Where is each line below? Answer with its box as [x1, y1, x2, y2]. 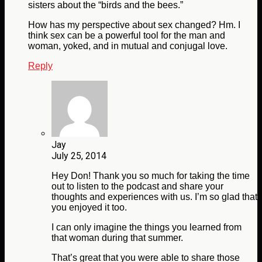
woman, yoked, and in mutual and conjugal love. [28, 41, 227, 51]
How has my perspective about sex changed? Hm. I [28, 20, 240, 30]
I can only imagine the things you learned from [51, 222, 242, 233]
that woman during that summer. [51, 233, 183, 243]
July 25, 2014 [51, 150, 106, 162]
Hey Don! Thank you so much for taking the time [51, 171, 250, 181]
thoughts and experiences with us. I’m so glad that [51, 192, 257, 202]
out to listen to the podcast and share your [51, 181, 223, 192]
